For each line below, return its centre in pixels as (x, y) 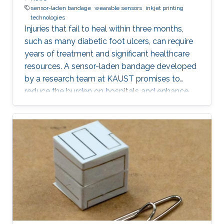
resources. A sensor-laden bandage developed (110, 66)
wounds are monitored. (67, 116)
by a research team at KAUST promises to (102, 78)
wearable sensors (118, 8)
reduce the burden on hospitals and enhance (106, 91)
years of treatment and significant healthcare (107, 53)
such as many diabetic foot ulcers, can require (109, 41)
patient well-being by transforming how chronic (112, 103)
